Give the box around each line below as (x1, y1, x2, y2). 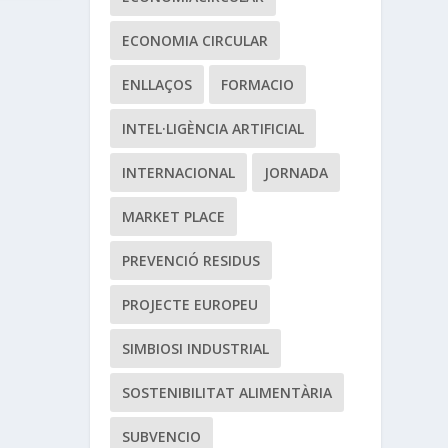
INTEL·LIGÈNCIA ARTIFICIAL (122, 118, 305, 138)
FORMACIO (221, 74, 295, 94)
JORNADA (264, 162, 329, 182)
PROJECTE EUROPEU (122, 294, 259, 314)
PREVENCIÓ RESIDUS (122, 250, 261, 270)
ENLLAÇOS (122, 74, 193, 94)
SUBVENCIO (122, 426, 202, 446)
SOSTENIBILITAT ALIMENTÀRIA (122, 382, 333, 402)
